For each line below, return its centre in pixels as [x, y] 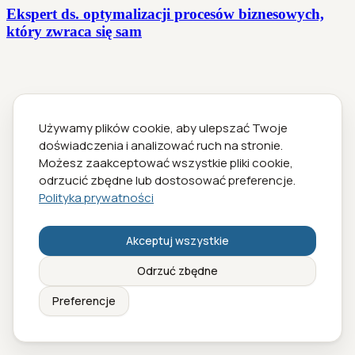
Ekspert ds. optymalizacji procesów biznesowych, [165, 13]
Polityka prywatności [96, 198]
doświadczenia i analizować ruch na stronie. [161, 145]
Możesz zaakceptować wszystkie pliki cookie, [166, 163]
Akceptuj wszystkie [177, 240]
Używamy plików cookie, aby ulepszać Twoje [163, 128]
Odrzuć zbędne [177, 271]
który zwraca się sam [74, 31]
